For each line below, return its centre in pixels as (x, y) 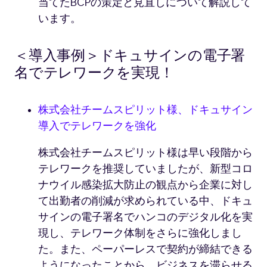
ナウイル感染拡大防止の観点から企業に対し (145, 185)
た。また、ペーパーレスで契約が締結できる (145, 250)
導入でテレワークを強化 (97, 126)
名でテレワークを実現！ (94, 73)
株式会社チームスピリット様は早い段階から (145, 153)
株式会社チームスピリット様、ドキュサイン (145, 110)
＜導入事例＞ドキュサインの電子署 (130, 56)
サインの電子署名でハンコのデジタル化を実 (145, 218)
